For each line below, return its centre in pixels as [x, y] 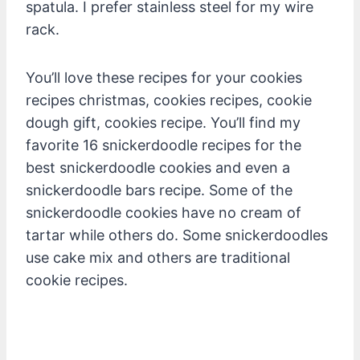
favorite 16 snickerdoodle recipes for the [164, 145]
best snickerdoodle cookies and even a [158, 167]
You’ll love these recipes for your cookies [164, 77]
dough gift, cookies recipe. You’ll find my [163, 122]
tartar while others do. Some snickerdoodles [177, 235]
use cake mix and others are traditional [158, 257]
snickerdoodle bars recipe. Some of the [159, 190]
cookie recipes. [77, 280]
